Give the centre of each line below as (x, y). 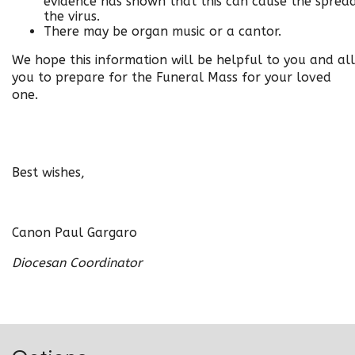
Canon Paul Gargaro (74, 233)
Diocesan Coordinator (77, 263)
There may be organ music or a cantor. (162, 31)
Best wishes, (48, 172)
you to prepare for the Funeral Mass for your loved (172, 77)
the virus (70, 16)
